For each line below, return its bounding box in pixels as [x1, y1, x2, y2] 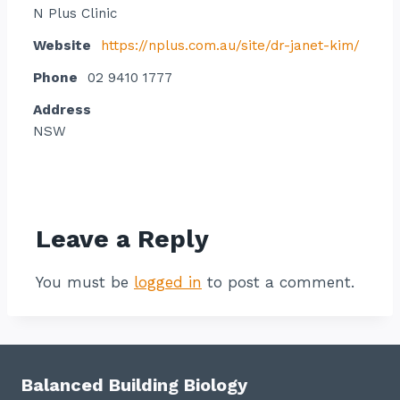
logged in [134, 273, 202, 291]
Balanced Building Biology [21, 374, 247, 396]
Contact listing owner [45, 198, 212, 217]
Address [33, 102, 91, 118]
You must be [36, 273, 134, 291]
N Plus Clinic [33, 5, 117, 21]
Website [33, 37, 91, 54]
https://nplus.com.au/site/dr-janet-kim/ [101, 37, 360, 54]
